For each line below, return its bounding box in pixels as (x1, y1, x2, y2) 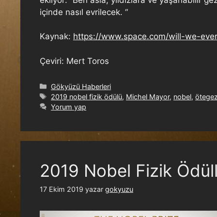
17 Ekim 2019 (40, 185, 83, 193)
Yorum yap (51, 102, 87, 111)
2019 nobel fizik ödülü (51, 92, 123, 101)
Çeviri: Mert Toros (40, 56, 109, 66)
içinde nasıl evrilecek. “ (40, 7, 128, 17)
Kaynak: (40, 31, 73, 42)
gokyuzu (105, 185, 133, 193)
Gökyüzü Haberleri (51, 82, 111, 91)
